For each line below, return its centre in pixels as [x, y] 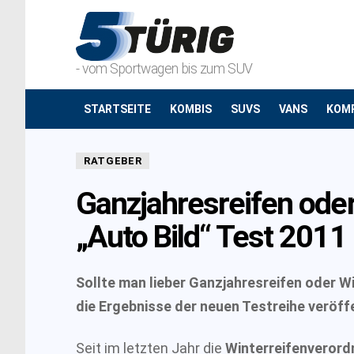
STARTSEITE [117, 109]
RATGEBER [113, 161]
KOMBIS [191, 109]
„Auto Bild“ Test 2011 [211, 236]
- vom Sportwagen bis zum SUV [164, 69]
